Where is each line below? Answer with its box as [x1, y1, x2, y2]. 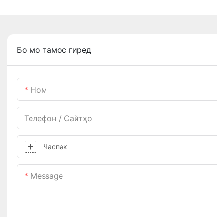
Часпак [43, 142, 67, 151]
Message [31, 171, 63, 181]
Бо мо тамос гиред [17, 45, 91, 55]
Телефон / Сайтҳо [24, 113, 92, 124]
